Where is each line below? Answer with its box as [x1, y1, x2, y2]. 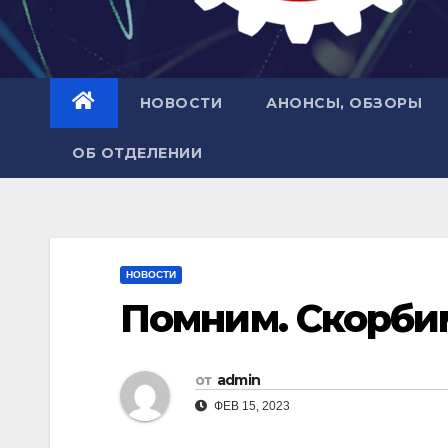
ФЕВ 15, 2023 [211, 399, 290, 414]
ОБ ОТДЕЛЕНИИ [72, 144, 202, 162]
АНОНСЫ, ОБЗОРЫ [266, 94, 422, 112]
